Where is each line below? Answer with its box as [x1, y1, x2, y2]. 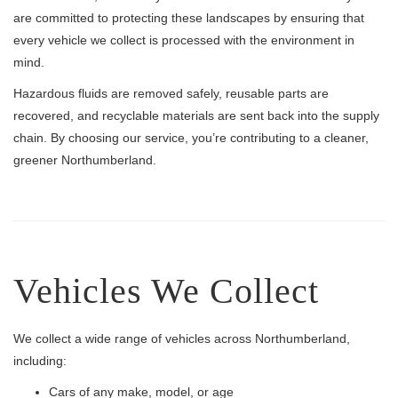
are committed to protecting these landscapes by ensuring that [13, 11, 364, 25]
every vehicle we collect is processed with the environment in [13, 33, 354, 47]
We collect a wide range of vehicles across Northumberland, [13, 331, 350, 346]
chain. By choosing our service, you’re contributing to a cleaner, [13, 131, 369, 145]
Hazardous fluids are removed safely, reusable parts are [13, 86, 329, 100]
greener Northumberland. [13, 153, 156, 167]
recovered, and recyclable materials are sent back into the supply [13, 108, 379, 123]
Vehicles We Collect [13, 271, 319, 311]
